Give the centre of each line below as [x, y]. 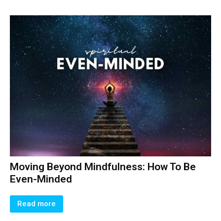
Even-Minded [41, 179]
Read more [37, 203]
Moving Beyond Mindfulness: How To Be [103, 166]
